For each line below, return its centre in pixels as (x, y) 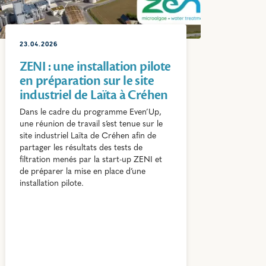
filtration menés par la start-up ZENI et (91, 160)
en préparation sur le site (87, 80)
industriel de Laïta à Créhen (94, 95)
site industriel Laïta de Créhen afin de (88, 136)
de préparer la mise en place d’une (82, 172)
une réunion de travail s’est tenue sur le (91, 124)
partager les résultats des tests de (81, 148)
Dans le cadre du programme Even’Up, (90, 112)
